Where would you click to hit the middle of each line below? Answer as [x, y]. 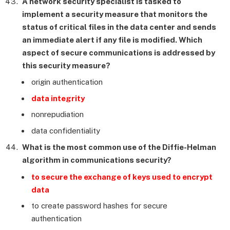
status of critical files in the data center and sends [119, 27]
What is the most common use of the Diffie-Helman [119, 147]
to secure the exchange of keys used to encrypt [122, 177]
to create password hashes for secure [99, 206]
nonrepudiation [57, 114]
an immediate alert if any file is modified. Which [112, 40]
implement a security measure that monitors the [115, 14]
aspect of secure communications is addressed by [119, 52]
